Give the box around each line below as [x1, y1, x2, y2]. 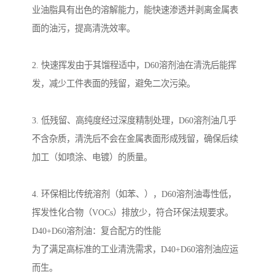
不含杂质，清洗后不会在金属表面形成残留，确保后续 [32, 134, 238, 144]
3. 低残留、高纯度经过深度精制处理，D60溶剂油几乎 [32, 115, 236, 126]
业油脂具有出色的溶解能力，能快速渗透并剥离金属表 [32, 5, 238, 15]
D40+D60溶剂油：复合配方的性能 [32, 226, 161, 236]
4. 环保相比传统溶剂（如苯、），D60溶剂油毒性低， [32, 189, 236, 199]
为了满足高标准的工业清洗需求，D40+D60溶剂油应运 [32, 244, 238, 255]
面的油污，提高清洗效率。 [32, 23, 135, 34]
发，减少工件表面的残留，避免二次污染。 [32, 79, 195, 89]
